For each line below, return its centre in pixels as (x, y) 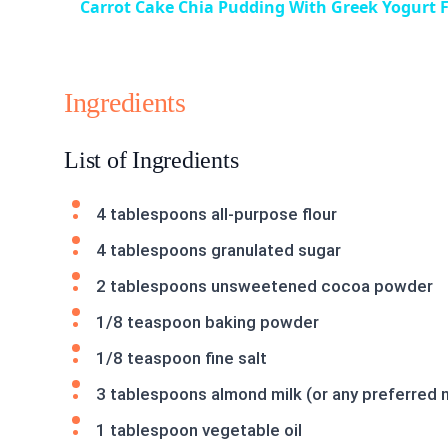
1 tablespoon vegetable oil (199, 429)
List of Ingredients (151, 159)
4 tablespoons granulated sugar (218, 249)
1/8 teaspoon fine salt (181, 357)
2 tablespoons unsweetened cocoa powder (264, 285)
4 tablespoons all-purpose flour (216, 213)
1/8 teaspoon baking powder (207, 321)
